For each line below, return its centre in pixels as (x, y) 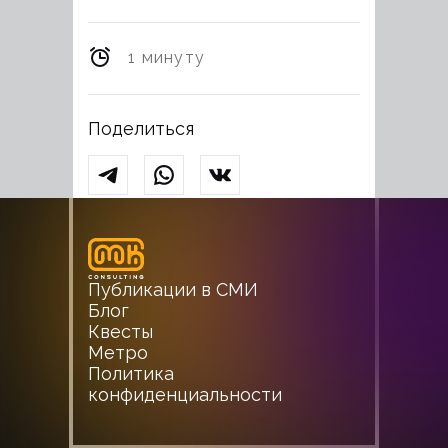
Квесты (120, 331)
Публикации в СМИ (173, 289)
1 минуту (167, 57)
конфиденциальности (185, 394)
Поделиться (141, 128)
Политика (131, 373)
